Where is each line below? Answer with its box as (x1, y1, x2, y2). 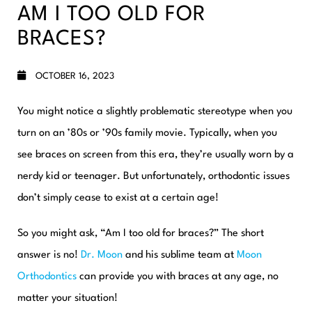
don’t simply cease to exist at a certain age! (17, 193, 219, 204)
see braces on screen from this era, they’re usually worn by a (17, 150, 294, 161)
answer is (17, 250, 63, 261)
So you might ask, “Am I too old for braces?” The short (17, 228, 264, 240)
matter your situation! (17, 293, 120, 304)
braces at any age (178, 272, 262, 283)
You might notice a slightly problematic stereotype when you (17, 107, 292, 118)
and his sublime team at (123, 250, 237, 261)
